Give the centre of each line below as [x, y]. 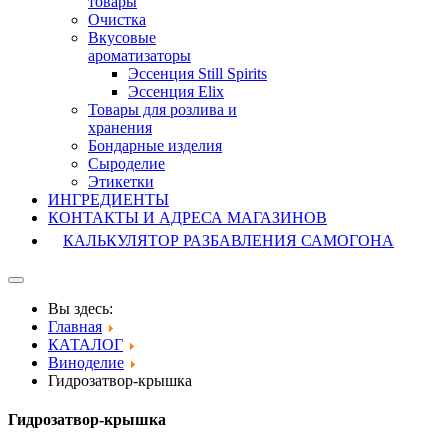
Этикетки [121, 181]
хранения [120, 127]
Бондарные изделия [155, 145]
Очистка [117, 19]
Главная [75, 326]
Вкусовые [122, 37]
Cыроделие [126, 163]
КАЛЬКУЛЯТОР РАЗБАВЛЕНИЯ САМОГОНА [228, 240]
